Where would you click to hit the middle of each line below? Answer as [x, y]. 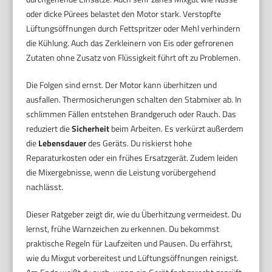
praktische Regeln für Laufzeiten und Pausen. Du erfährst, [130, 243]
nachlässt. [45, 186]
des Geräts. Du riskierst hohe [139, 143]
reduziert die [49, 128]
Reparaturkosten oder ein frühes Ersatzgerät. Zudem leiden [132, 157]
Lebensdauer [63, 143]
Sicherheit [91, 128]
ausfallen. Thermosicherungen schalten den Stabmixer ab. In [134, 99]
